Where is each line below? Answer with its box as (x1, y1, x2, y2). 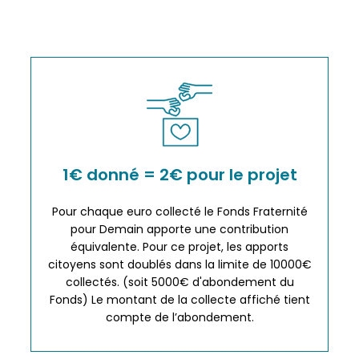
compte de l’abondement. (105, 309, 254, 326)
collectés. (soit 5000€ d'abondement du (65, 274, 294, 291)
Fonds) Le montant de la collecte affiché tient (49, 292, 310, 309)
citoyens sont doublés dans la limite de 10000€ (47, 256, 312, 273)
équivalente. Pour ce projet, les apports (71, 239, 288, 256)
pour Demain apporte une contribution (71, 221, 288, 238)
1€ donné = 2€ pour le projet (62, 163, 297, 187)
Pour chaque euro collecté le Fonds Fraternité (51, 204, 308, 220)
